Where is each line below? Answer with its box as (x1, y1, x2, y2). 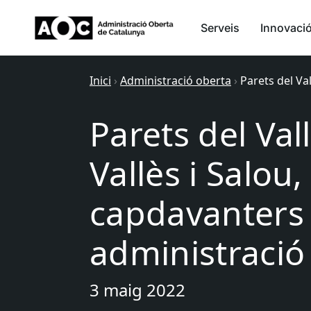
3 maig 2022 (90, 278, 185, 301)
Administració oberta (120, 73, 231, 88)
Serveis (201, 21, 239, 35)
